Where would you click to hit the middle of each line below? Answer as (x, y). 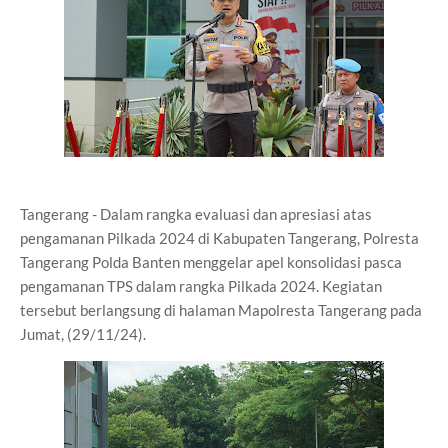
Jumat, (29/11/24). (83, 334)
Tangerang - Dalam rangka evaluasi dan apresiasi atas (196, 214)
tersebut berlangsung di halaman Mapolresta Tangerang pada (221, 310)
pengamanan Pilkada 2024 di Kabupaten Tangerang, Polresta (219, 238)
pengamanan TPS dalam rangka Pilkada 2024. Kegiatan (201, 286)
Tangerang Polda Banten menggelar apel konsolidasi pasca (211, 262)
